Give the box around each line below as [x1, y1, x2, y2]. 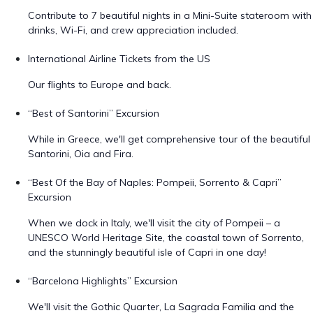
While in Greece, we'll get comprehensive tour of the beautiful [28, 133, 310, 145]
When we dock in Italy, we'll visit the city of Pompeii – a [28, 217, 280, 229]
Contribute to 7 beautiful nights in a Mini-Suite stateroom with [28, 9, 312, 22]
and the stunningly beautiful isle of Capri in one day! [28, 246, 266, 259]
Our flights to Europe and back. [28, 78, 171, 91]
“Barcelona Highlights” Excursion [28, 275, 177, 287]
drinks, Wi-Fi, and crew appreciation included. [28, 24, 238, 36]
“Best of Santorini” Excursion [28, 107, 159, 119]
